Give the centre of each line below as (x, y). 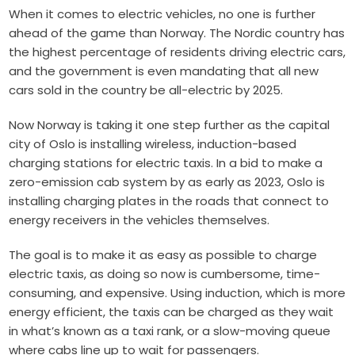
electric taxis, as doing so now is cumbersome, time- (165, 274)
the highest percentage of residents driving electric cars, (177, 52)
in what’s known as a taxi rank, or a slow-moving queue (170, 331)
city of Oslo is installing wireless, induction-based (153, 144)
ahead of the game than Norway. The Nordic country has (177, 33)
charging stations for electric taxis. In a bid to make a (166, 163)
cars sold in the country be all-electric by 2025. (146, 90)
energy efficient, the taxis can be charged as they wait (172, 312)
